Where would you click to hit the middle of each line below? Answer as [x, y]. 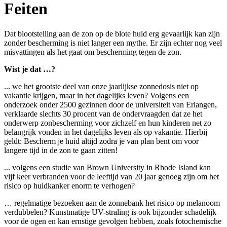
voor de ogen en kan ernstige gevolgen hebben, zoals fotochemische [113, 221]
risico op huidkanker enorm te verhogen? [69, 185]
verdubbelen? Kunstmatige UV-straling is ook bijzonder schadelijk [110, 212]
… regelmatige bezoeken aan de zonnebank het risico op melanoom [112, 203]
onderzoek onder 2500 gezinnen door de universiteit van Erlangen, [110, 104]
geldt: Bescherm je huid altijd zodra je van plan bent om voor [101, 141]
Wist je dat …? [30, 69]
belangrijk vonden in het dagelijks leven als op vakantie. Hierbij [106, 132]
